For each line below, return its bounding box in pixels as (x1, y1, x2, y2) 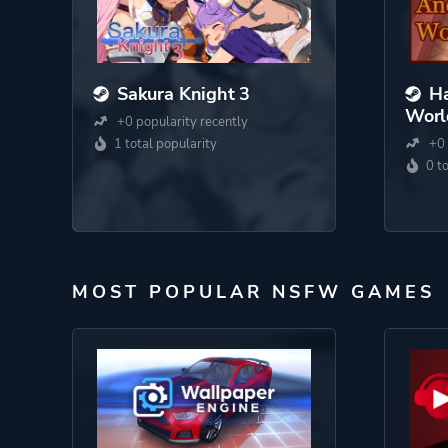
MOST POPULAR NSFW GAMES (72, 280, 435, 304)
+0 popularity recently (114, 113, 248, 131)
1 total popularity (114, 135, 217, 153)
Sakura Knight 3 (117, 82, 251, 106)
